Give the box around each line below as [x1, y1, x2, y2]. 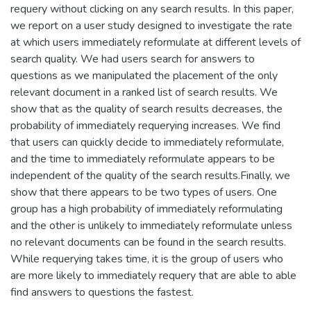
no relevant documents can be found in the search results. [10, 234, 286, 250]
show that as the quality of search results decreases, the [10, 101, 283, 117]
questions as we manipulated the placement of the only [10, 67, 278, 83]
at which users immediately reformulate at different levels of [10, 34, 301, 50]
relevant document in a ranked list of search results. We [10, 84, 278, 100]
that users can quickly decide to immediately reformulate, [10, 134, 284, 150]
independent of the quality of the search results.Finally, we [10, 167, 290, 183]
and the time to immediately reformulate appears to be [10, 151, 275, 167]
